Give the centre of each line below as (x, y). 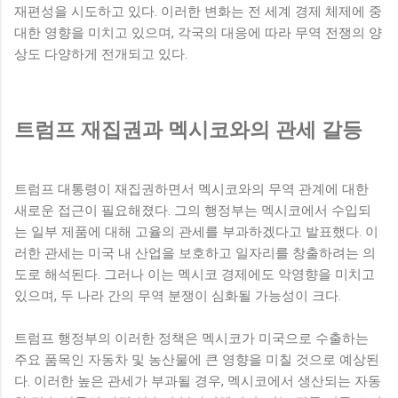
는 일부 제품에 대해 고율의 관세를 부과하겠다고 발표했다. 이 (196, 231)
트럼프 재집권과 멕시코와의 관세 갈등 (188, 129)
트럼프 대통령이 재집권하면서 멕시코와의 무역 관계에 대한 (191, 189)
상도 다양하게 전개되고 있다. (101, 54)
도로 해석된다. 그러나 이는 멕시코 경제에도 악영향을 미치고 (195, 274)
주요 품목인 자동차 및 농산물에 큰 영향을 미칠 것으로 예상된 (197, 359)
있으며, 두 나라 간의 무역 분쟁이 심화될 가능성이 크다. (178, 295)
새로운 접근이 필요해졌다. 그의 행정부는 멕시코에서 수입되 (193, 210)
